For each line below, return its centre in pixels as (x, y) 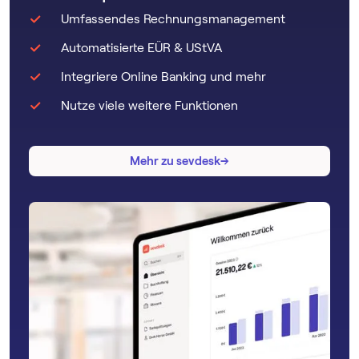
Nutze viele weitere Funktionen (149, 106)
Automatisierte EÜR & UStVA (141, 48)
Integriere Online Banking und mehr (163, 77)
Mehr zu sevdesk (175, 161)
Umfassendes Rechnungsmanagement (173, 19)
